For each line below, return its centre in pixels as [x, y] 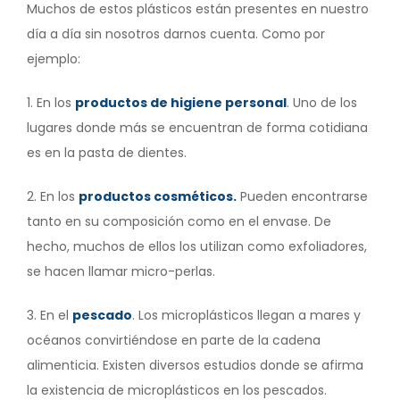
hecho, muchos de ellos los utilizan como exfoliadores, [197, 246]
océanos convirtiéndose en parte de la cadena [174, 340]
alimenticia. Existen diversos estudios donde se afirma [195, 365]
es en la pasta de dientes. [107, 152]
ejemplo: [55, 58]
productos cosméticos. [158, 196]
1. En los [51, 102]
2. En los [53, 196]
